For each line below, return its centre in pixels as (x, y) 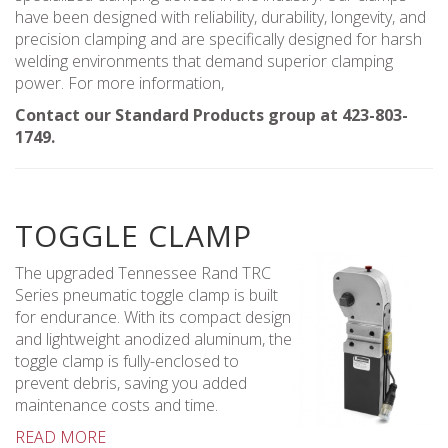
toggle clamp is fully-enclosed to (127, 361)
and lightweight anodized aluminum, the (153, 339)
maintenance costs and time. (116, 405)
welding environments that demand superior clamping (204, 61)
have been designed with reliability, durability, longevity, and (220, 17)
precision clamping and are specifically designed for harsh (218, 39)
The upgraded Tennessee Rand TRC (143, 273)
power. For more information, (119, 83)
